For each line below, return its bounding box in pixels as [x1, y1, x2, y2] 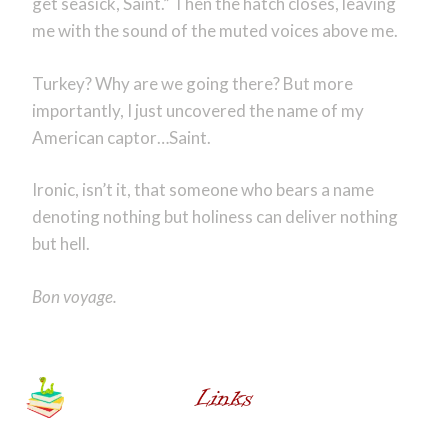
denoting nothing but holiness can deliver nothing [31, 206, 398, 228]
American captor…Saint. [31, 126, 211, 148]
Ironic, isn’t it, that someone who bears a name [31, 179, 374, 201]
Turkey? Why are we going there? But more [31, 72, 353, 94]
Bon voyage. [31, 285, 117, 307]
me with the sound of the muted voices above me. [31, 20, 398, 42]
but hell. [31, 233, 90, 255]
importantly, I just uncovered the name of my [31, 99, 364, 121]
